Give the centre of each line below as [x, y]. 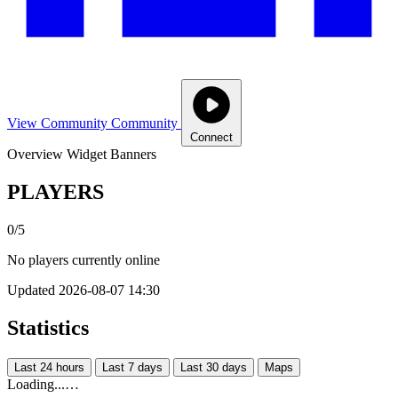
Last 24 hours [49, 367]
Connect [211, 137]
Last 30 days [214, 367]
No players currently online [84, 259]
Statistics [48, 327]
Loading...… [43, 384]
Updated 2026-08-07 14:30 [84, 290]
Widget [87, 154]
